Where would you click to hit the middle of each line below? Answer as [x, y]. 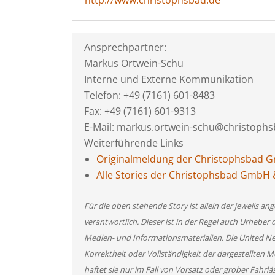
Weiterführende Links [134, 143]
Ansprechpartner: [125, 47]
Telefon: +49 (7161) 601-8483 [149, 95]
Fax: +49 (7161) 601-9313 [140, 111]
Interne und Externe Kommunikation [169, 79]
